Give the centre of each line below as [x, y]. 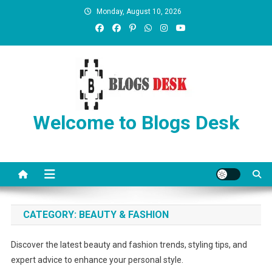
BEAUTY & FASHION [124, 215]
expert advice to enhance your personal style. [97, 260]
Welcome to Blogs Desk [136, 123]
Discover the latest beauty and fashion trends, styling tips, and [129, 245]
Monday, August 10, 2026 [139, 12]
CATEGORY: [51, 215]
